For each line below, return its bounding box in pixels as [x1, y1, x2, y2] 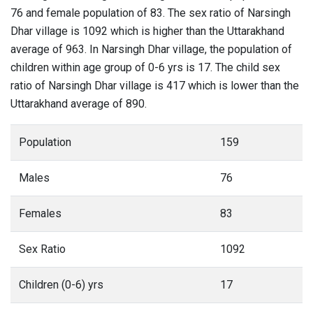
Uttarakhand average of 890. [10, 97, 147, 110]
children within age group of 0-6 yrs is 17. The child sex [10, 61, 280, 74]
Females [19, 207, 61, 220]
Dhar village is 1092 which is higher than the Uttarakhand [10, 24, 284, 38]
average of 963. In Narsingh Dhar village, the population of [10, 43, 292, 56]
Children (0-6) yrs [19, 278, 103, 291]
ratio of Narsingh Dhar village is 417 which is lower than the [10, 79, 299, 92]
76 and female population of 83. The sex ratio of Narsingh [10, 6, 291, 20]
